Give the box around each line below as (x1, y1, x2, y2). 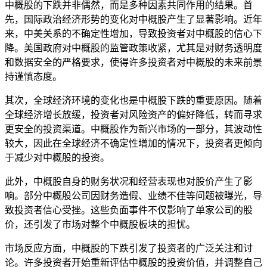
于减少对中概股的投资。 (5, 152, 110, 163)
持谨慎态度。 (5, 71, 62, 82)
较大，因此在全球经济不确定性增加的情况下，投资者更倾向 (5, 138, 262, 148)
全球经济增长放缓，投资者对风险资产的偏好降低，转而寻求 (5, 109, 262, 120)
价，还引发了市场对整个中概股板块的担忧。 (5, 219, 195, 229)
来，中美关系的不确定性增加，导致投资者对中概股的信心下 (5, 28, 262, 39)
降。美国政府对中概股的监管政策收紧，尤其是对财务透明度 (5, 42, 262, 53)
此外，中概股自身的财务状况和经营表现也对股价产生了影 (5, 176, 253, 187)
